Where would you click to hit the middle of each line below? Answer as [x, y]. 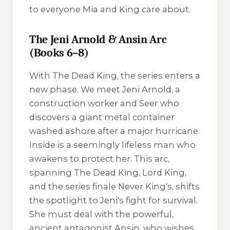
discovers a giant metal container [102, 117]
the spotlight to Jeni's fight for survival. [113, 200]
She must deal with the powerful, [101, 214]
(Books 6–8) [59, 53]
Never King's [145, 186]
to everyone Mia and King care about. [110, 9]
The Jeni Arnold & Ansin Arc [98, 40]
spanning [52, 172]
